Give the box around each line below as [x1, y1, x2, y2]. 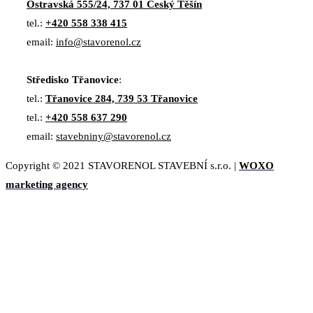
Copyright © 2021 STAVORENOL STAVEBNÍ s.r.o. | [6, 159, 239, 171]
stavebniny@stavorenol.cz [56, 130, 171, 142]
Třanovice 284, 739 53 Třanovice [45, 92, 198, 104]
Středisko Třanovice [27, 73, 119, 85]
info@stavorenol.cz [56, 36, 141, 48]
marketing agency [6, 178, 88, 190]
